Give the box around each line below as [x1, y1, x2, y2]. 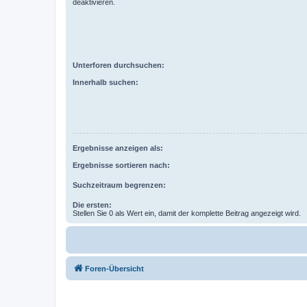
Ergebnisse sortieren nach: [73, 160, 170, 169]
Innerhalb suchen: [73, 77, 138, 86]
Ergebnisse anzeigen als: [73, 144, 163, 153]
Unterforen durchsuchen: [73, 61, 164, 69]
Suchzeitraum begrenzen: [73, 180, 166, 189]
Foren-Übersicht [85, 264, 144, 273]
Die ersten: [73, 200, 112, 209]
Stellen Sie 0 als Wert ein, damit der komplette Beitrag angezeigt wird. [73, 208, 301, 217]
